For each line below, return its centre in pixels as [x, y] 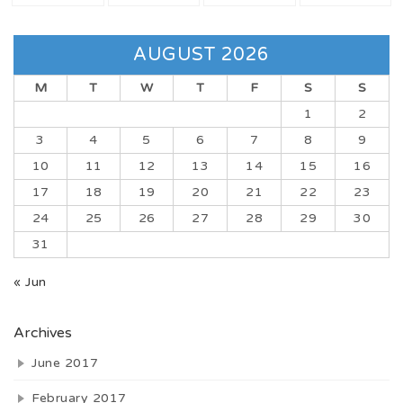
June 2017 [65, 363]
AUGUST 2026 [201, 54]
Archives [43, 332]
